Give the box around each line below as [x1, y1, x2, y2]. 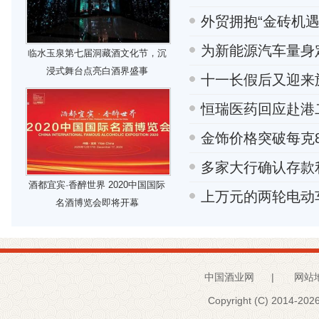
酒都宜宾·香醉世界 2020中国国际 [28, 179, 165, 190]
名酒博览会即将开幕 [55, 197, 139, 208]
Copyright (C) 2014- [207, 295, 298, 306]
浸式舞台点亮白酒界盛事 [46, 66, 148, 76]
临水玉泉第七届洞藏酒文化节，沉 [27, 48, 167, 58]
